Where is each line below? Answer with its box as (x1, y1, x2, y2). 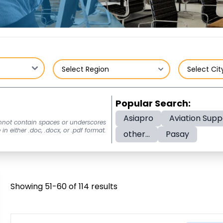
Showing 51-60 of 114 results (10, 181, 118, 192)
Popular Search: (115, 97, 191, 110)
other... (123, 128, 150, 140)
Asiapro (123, 112, 153, 124)
